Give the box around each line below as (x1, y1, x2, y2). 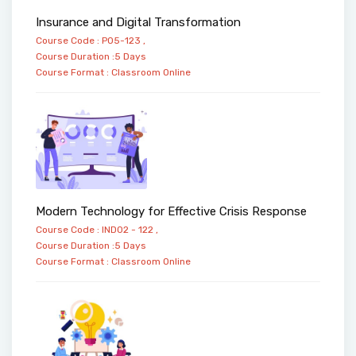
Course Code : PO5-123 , (36, 35, 145, 47)
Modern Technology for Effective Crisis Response (36, 203, 307, 219)
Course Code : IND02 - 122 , (36, 223, 158, 235)
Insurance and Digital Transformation (36, 15, 241, 30)
